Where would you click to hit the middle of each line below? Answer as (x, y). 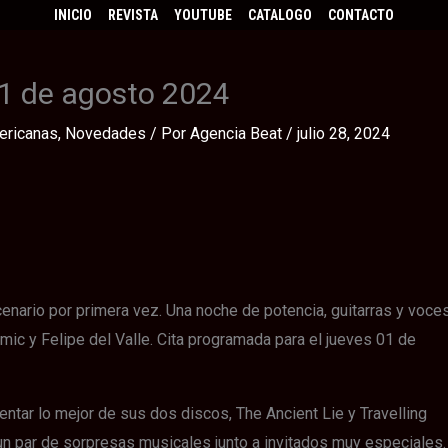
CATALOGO (280, 15)
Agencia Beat (238, 133)
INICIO (73, 15)
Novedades (105, 133)
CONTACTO (361, 15)
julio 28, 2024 (343, 133)
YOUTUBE (203, 15)
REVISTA (133, 15)
